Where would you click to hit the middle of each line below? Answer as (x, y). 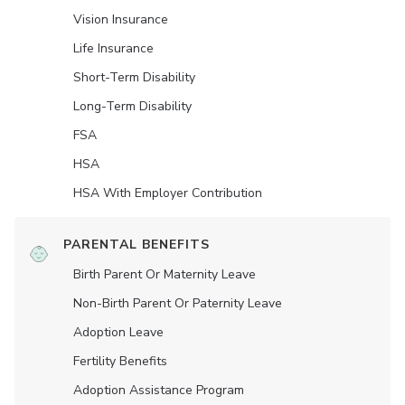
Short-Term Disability (134, 77)
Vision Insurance (121, 19)
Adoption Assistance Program (159, 390)
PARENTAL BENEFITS (137, 244)
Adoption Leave (118, 332)
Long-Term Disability (132, 106)
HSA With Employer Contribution (168, 193)
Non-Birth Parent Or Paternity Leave (178, 303)
